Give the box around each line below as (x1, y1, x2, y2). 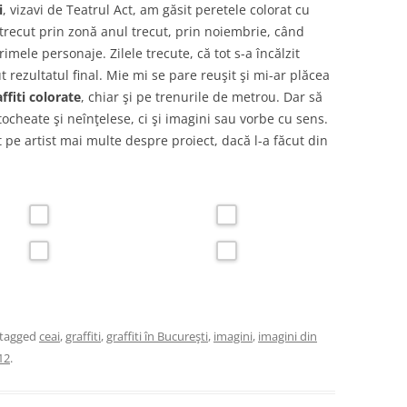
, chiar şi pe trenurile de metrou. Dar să (81, 88, 323, 105)
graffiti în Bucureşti (106, 327, 208, 344)
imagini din (258, 327, 317, 344)
